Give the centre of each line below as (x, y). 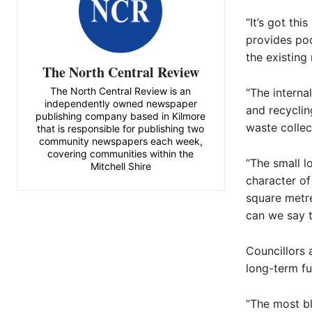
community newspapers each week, (120, 141)
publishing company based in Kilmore (121, 116)
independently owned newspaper (120, 103)
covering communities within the (121, 153)
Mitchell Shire (120, 166)
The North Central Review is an (121, 91)
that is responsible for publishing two (121, 128)
